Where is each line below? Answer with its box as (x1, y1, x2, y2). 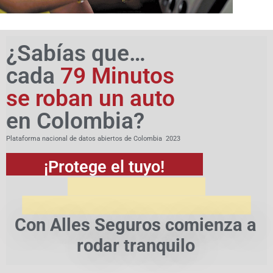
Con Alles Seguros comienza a (15, 214, 257, 236)
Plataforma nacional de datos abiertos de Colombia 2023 (6, 135, 180, 143)
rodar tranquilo (76, 235, 195, 257)
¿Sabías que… (6, 40, 146, 66)
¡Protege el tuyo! (44, 157, 165, 177)
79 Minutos (60, 62, 174, 89)
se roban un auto (6, 85, 175, 112)
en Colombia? (6, 107, 144, 134)
